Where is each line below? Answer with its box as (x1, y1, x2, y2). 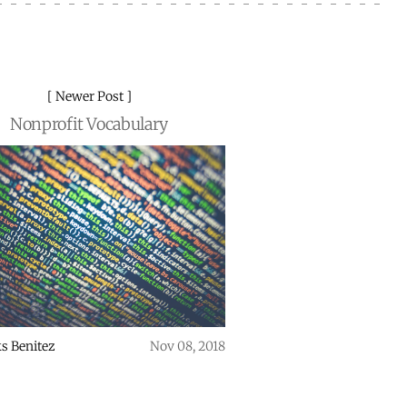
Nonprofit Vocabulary (10, 114, 168, 135)
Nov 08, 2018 (150, 338, 225, 355)
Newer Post (52, 88, 126, 105)
